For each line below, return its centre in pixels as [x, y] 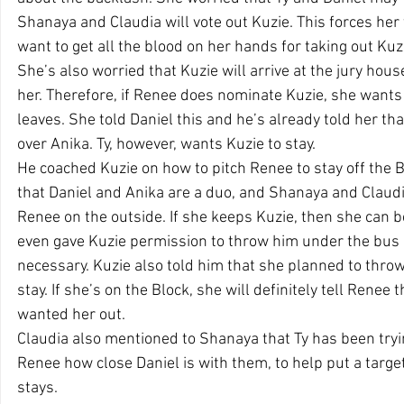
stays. [39, 388]
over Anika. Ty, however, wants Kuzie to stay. [166, 145]
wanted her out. [73, 315]
